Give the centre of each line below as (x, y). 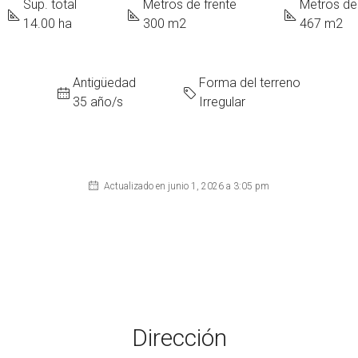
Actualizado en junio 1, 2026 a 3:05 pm (185, 186)
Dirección (179, 338)
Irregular (222, 102)
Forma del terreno (250, 83)
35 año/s (98, 102)
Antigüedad (104, 83)
